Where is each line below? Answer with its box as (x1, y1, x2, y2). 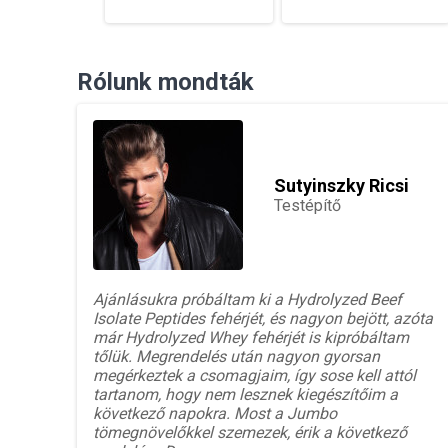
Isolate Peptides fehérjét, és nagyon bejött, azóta (93, 308, 433, 328)
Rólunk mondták (77, 67, 254, 96)
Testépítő (274, 195, 341, 215)
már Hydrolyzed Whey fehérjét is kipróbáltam (93, 327, 409, 347)
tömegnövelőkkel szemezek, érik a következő (93, 422, 407, 442)
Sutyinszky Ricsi (274, 174, 409, 196)
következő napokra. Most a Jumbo (93, 403, 337, 423)
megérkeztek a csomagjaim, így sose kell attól (93, 365, 416, 385)
